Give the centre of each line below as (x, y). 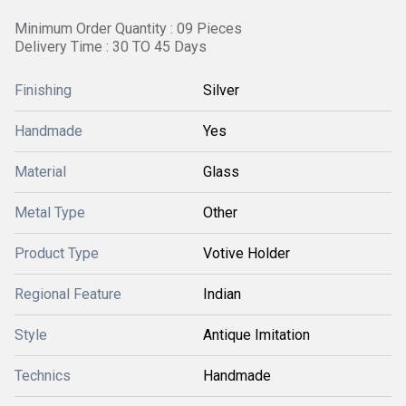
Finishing (43, 90)
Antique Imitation (256, 335)
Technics (43, 376)
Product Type (57, 253)
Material (40, 172)
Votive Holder (246, 253)
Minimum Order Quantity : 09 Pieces (128, 29)
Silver (221, 90)
